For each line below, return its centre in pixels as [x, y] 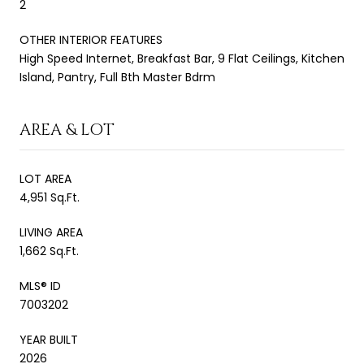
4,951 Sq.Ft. [50, 197]
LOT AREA [45, 178]
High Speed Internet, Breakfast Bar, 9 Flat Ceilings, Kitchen [182, 58]
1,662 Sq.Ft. [49, 251]
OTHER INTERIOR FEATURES [91, 39]
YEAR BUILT [49, 339]
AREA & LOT [67, 129]
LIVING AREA [51, 232]
